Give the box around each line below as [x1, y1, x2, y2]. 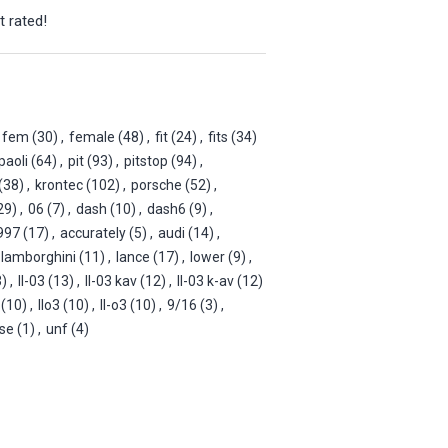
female [69, 128, 115, 145]
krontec [35, 176, 83, 193]
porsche [131, 176, 182, 193]
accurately [60, 224, 126, 241]
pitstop [124, 152, 168, 169]
